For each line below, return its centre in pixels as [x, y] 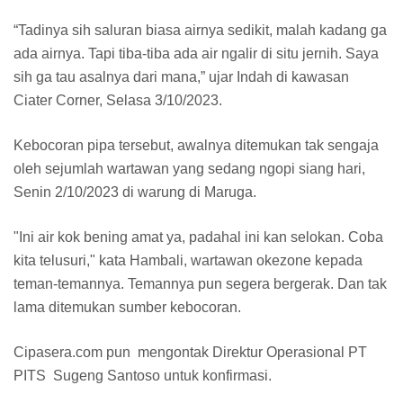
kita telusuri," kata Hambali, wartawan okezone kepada [188, 260]
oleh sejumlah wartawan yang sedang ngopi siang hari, [189, 168]
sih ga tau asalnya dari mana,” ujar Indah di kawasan [181, 76]
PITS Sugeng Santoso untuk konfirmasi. [144, 375]
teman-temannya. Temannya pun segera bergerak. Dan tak [200, 283]
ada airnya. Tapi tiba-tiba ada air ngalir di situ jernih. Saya [196, 53]
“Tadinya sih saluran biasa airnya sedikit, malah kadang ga [200, 30]
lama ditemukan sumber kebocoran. [129, 307]
